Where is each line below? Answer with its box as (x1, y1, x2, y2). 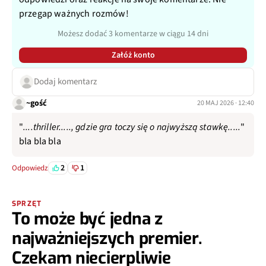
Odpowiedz (12, 163, 48, 174)
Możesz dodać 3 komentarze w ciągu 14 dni (58, 28, 208, 40)
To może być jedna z (12, 208, 163, 230)
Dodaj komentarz (34, 75, 97, 88)
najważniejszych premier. (12, 227, 202, 250)
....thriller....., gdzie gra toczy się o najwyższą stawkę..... (23, 121, 241, 134)
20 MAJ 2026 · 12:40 (197, 98, 254, 109)
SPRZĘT (12, 199, 42, 209)
